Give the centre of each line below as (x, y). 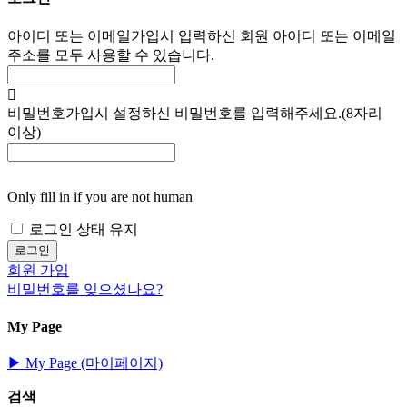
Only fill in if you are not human (100, 196)
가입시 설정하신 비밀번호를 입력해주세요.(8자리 (224, 113)
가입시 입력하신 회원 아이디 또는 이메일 (263, 35)
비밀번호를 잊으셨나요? (85, 289)
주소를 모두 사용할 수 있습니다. (111, 55)
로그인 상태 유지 (84, 229)
